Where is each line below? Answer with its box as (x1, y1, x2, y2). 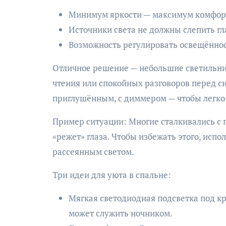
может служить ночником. (69, 207, 173, 219)
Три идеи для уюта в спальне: (52, 169, 171, 181)
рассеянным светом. (52, 146, 134, 157)
